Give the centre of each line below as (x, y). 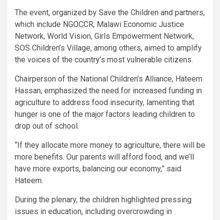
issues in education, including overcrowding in (93, 211)
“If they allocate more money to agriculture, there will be (110, 145)
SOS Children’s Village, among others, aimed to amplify (108, 48)
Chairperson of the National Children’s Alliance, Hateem (109, 79)
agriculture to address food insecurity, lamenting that (105, 102)
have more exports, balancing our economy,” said (98, 168)
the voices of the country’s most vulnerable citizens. (104, 59)
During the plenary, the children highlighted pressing (103, 199)
